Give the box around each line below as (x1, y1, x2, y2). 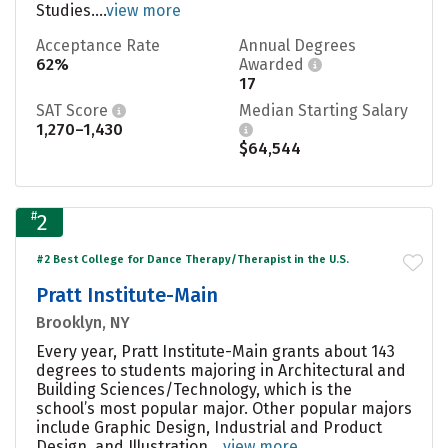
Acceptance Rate (36, 35, 160, 55)
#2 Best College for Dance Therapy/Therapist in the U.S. (36, 252, 349, 266)
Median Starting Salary (239, 100, 408, 120)
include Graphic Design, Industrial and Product (36, 417, 382, 437)
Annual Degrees (239, 35, 356, 55)
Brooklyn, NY (36, 312, 130, 332)
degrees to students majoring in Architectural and (36, 360, 406, 380)
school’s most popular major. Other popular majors (36, 398, 412, 418)
